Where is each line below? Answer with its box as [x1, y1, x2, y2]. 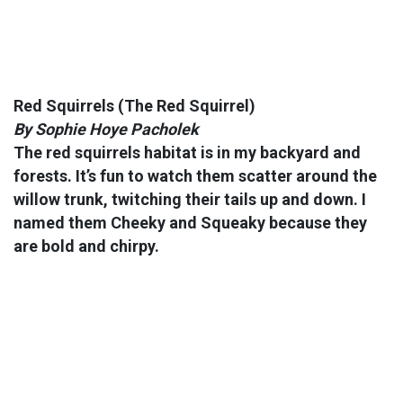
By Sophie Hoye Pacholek [13, 120, 199, 139]
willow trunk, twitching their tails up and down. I [13, 190, 366, 209]
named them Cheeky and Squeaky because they [13, 213, 367, 232]
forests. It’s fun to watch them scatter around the [13, 166, 377, 185]
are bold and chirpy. [13, 237, 159, 255]
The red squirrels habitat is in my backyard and [13, 143, 361, 162]
